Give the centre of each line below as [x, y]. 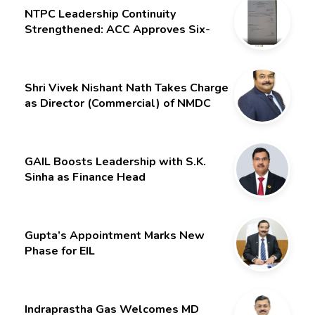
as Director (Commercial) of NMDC [118, 103]
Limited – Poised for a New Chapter [121, 118]
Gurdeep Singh [65, 60]
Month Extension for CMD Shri [105, 45]
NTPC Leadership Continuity [100, 14]
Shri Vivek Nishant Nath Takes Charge [127, 88]
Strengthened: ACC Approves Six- [117, 29]
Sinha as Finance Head [85, 178]
